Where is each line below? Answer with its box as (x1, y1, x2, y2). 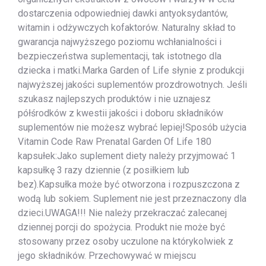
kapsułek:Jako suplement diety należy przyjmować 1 (18, 150, 236, 161)
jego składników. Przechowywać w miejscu (18, 249, 196, 261)
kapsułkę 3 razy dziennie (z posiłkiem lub (18, 164, 189, 176)
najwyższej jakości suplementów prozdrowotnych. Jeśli (18, 78, 247, 90)
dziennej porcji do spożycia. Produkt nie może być (18, 221, 225, 233)
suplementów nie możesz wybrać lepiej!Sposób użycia (18, 121, 246, 133)
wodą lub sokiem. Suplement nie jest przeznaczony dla (18, 192, 246, 204)
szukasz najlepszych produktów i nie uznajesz (18, 93, 211, 104)
